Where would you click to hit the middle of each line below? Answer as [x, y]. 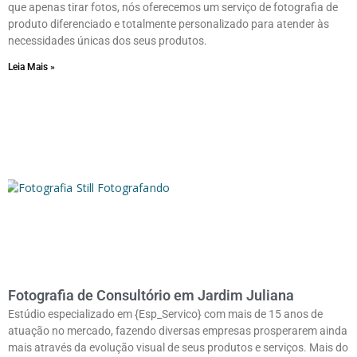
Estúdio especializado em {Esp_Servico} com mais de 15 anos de [165, 314]
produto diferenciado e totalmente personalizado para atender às [169, 24]
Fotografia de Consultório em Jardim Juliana [151, 295]
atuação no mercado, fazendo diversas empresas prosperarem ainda [178, 330]
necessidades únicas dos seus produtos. [108, 40]
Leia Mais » [31, 67]
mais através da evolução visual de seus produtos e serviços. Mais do [178, 347]
